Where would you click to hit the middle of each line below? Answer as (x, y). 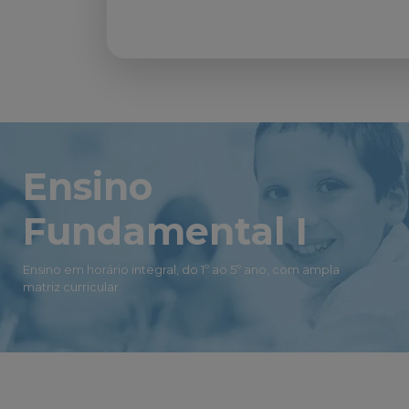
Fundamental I (165, 231)
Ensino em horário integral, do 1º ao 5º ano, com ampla (181, 269)
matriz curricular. (72, 286)
